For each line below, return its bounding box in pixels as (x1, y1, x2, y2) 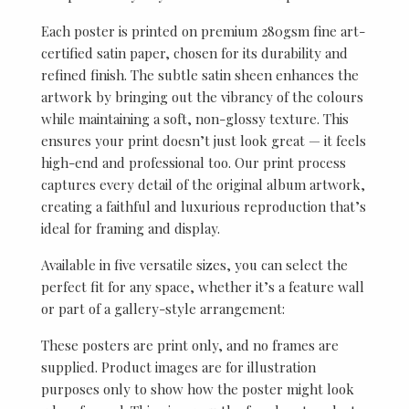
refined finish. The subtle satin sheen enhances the (41, 65, 359, 84)
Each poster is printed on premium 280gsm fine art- (41, 21, 365, 40)
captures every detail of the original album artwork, (41, 174, 365, 194)
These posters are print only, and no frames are (41, 335, 339, 354)
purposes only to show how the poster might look (41, 379, 354, 398)
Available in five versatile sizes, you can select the (41, 255, 348, 274)
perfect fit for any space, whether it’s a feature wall (41, 277, 364, 296)
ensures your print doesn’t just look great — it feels (41, 131, 366, 150)
